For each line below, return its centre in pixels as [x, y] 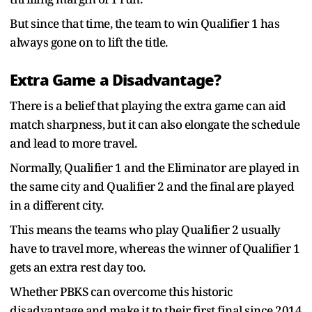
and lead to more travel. [75, 143]
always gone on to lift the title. [90, 42]
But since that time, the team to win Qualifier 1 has [145, 23]
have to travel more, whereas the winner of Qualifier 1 [155, 248]
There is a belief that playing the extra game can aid [148, 105]
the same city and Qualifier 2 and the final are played [152, 186]
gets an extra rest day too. [79, 267]
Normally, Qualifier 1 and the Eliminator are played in [154, 167]
